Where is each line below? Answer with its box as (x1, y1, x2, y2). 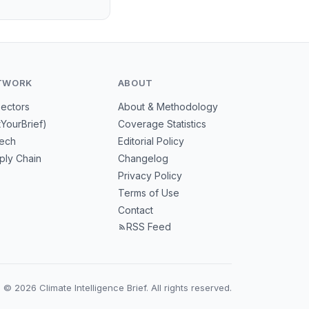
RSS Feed (126, 221, 171, 232)
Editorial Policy (117, 135, 184, 147)
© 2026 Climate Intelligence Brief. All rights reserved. (3, 282, 232, 293)
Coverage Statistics (117, 118, 206, 130)
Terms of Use (117, 187, 179, 199)
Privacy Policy (117, 170, 182, 181)
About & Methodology (117, 101, 218, 112)
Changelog (117, 152, 168, 164)
